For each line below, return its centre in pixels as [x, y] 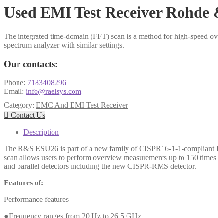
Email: [15, 91]
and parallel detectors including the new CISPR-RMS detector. [100, 166]
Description [41, 132]
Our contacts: [31, 64]
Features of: [24, 183]
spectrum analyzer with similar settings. [64, 45]
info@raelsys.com [54, 91]
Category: [20, 105]
